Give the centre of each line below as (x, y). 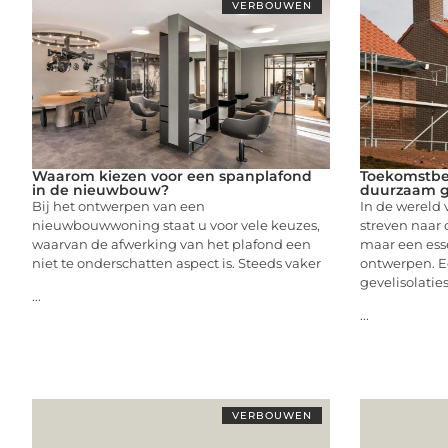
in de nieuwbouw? (100, 189)
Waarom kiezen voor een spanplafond (172, 175)
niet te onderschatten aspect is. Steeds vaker (176, 262)
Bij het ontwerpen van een (118, 205)
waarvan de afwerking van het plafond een (171, 243)
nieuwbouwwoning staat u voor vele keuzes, (176, 224)
